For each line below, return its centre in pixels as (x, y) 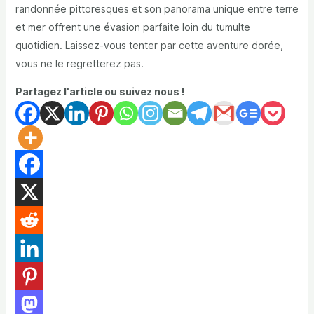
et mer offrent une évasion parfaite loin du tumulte (132, 27)
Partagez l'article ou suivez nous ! (100, 92)
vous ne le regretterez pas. (79, 64)
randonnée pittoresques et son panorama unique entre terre (157, 9)
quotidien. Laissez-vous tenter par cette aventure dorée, (149, 46)
